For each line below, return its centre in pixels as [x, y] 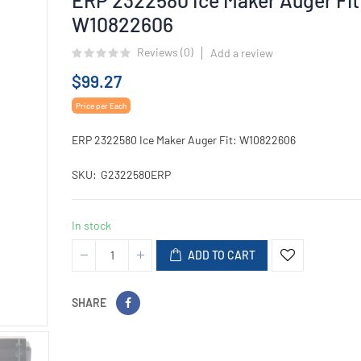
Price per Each [101, 105]
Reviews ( [160, 52]
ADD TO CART [222, 255]
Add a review [242, 52]
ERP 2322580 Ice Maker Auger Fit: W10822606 [184, 139]
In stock [91, 225]
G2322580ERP [136, 174]
